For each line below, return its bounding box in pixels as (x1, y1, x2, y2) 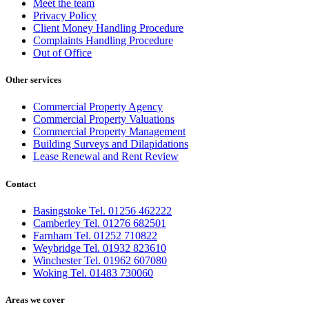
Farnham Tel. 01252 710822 (33, 229, 157, 241)
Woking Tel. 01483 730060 (33, 266, 153, 279)
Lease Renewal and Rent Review (33, 150, 179, 163)
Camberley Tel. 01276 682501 (33, 217, 166, 229)
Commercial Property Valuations (33, 113, 175, 126)
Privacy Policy (33, 10, 97, 22)
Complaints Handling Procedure (33, 34, 173, 47)
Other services (6, 74, 61, 86)
